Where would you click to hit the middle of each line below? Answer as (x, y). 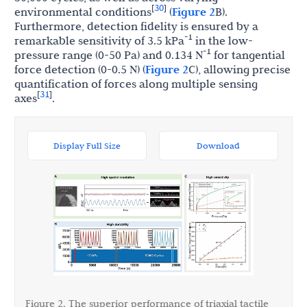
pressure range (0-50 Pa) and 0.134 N (109, 54)
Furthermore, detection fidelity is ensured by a (136, 26)
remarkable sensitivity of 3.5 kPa (99, 40)
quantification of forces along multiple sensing (136, 83)
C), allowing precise (240, 69)
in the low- (223, 40)
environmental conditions (83, 11)
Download (219, 145)
